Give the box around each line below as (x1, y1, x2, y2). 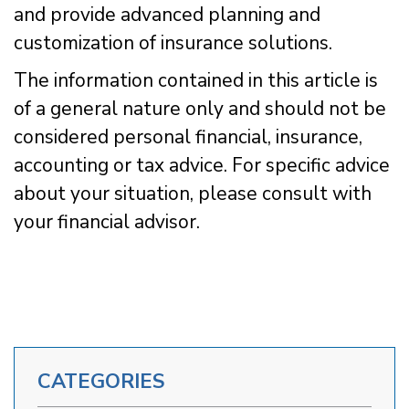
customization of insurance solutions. (14, 29, 332, 56)
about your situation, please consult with (14, 180, 372, 206)
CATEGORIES (37, 367, 164, 395)
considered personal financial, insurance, (14, 123, 362, 150)
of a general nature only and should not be (14, 95, 386, 121)
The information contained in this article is (14, 67, 378, 93)
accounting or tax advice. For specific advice (14, 152, 390, 178)
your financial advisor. (14, 208, 200, 235)
